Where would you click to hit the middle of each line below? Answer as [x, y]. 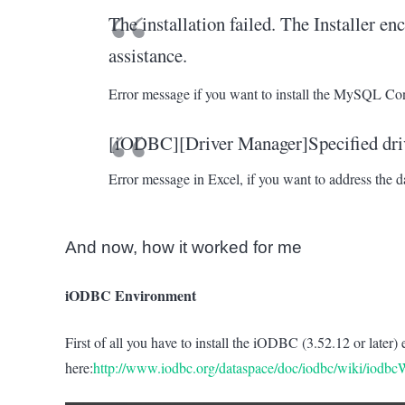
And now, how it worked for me [184, 247]
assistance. [148, 56]
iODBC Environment [131, 295]
